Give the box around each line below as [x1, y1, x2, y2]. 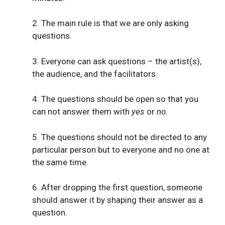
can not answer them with [32, 106, 132, 117]
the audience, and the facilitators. [32, 68, 158, 79]
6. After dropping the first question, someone [32, 182, 202, 193]
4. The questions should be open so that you [32, 94, 198, 104]
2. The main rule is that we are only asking [32, 18, 189, 29]
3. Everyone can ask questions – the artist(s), [32, 56, 201, 66]
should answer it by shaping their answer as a [32, 195, 203, 205]
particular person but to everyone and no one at [32, 144, 209, 155]
